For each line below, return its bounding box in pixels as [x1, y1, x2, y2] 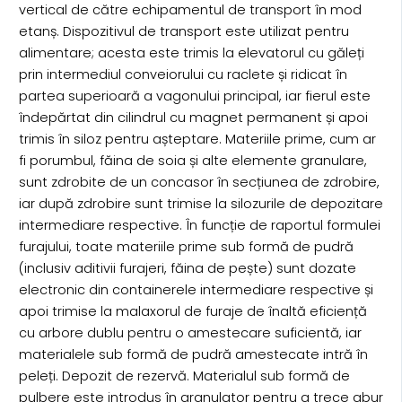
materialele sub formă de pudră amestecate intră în [18, 345, 368, 363]
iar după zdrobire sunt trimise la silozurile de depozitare [18, 194, 383, 213]
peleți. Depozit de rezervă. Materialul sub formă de [18, 366, 350, 385]
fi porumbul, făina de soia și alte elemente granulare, [18, 151, 367, 170]
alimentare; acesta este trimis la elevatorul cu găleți [18, 43, 364, 62]
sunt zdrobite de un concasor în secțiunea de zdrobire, [18, 172, 380, 191]
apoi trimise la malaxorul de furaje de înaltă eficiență [18, 301, 367, 320]
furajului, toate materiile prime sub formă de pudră [18, 237, 354, 256]
